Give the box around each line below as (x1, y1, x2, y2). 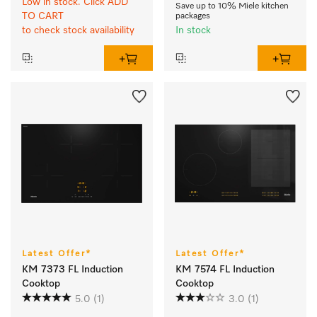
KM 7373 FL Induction (22, 265, 123, 275)
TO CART (22, 11, 64, 22)
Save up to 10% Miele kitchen (175, 2, 289, 11)
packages (175, 12, 210, 21)
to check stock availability (22, 25, 134, 36)
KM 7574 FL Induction (175, 265, 275, 275)
